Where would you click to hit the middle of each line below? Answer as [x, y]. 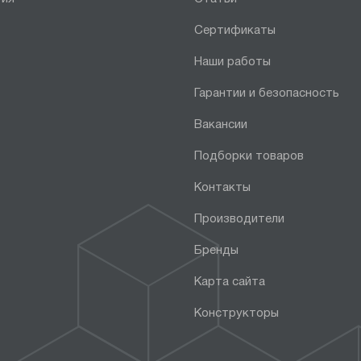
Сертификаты [235, 30]
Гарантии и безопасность [267, 93]
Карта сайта [230, 282]
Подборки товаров [249, 156]
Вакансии [221, 124]
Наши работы [233, 62]
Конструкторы [237, 313]
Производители [240, 219]
